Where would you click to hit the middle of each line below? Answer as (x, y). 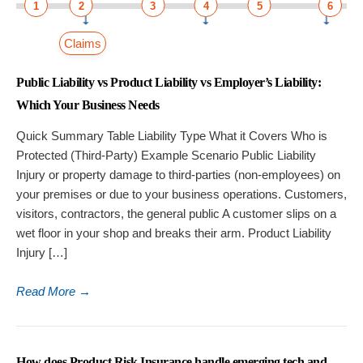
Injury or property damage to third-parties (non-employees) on (178, 175)
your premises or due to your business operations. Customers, (181, 194)
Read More (47, 292)
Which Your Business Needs (88, 105)
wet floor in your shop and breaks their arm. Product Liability (174, 233)
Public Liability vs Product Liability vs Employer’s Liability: (169, 83)
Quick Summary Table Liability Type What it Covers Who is (172, 136)
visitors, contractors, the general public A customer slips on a (176, 214)
